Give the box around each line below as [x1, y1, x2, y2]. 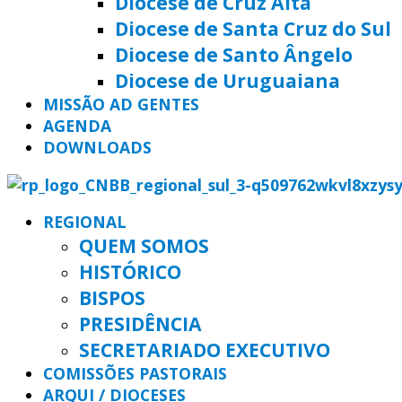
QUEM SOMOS [79, 232, 209, 259]
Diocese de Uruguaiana [115, 66, 340, 93]
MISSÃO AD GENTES [43, 92, 199, 115]
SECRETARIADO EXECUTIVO [79, 336, 330, 363]
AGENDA [43, 114, 111, 136]
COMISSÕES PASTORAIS [43, 363, 227, 385]
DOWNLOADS [43, 135, 152, 158]
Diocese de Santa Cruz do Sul [115, 14, 391, 41]
